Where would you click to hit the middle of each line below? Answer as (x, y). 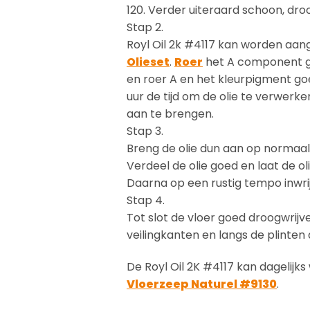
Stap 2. (145, 28)
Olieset (148, 62)
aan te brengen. (170, 114)
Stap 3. (145, 131)
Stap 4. (146, 201)
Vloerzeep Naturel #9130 (202, 284)
